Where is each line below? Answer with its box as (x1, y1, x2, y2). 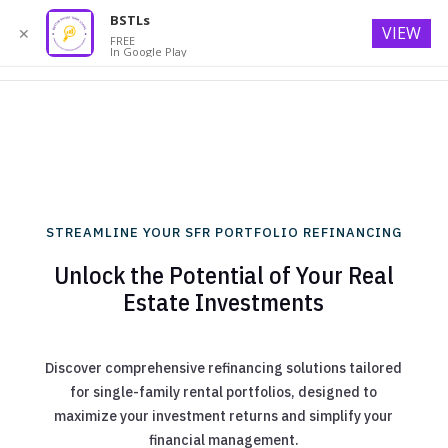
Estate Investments (123, 286, 325, 318)
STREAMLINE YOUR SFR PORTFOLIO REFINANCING (45, 224, 402, 241)
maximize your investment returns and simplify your (54, 407, 394, 425)
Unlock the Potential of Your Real (53, 259, 394, 291)
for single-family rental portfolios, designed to (70, 383, 378, 401)
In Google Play (109, 44, 187, 59)
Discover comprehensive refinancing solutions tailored (45, 359, 403, 377)
